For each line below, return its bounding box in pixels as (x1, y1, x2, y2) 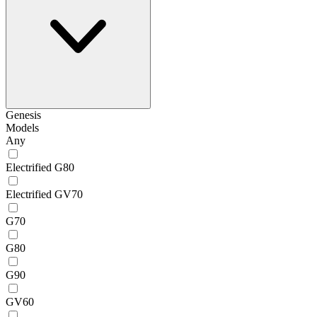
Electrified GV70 (6, 188, 83, 200)
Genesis (6, 108, 41, 121)
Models (6, 121, 39, 134)
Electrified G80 (6, 161, 74, 173)
